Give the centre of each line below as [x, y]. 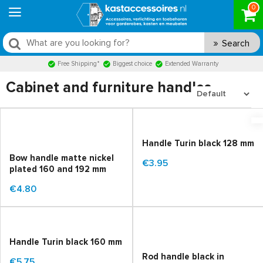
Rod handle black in [183, 257]
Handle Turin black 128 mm [198, 144]
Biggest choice [132, 64]
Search [235, 44]
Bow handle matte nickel [62, 158]
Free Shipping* [79, 64]
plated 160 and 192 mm [58, 169]
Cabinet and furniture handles [109, 88]
